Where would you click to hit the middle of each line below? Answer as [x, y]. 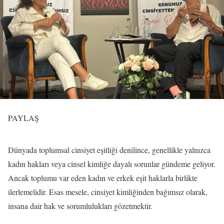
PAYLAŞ [23, 118]
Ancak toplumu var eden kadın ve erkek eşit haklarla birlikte [103, 178]
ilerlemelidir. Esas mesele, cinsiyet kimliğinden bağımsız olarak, [108, 192]
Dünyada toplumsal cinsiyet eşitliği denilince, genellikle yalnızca [109, 150]
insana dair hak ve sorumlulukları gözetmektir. [80, 206]
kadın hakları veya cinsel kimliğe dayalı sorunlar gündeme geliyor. [112, 164]
